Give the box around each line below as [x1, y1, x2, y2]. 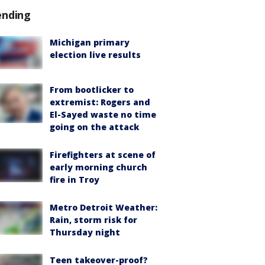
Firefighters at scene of [50, 149, 156, 161]
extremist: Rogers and [50, 96, 150, 108]
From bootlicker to [50, 84, 134, 96]
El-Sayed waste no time [50, 109, 156, 121]
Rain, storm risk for [50, 214, 137, 226]
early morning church [50, 161, 147, 173]
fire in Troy [50, 174, 99, 186]
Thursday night [50, 227, 120, 238]
